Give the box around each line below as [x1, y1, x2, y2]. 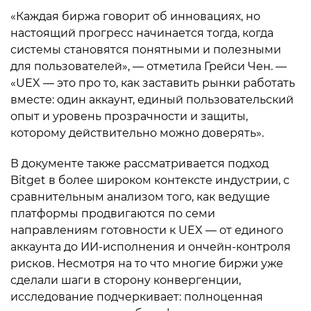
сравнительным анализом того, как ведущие [10, 190, 270, 203]
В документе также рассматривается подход [10, 157, 269, 170]
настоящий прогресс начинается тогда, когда [10, 26, 274, 40]
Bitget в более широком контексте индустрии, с [10, 174, 289, 187]
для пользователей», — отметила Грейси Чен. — [10, 60, 287, 73]
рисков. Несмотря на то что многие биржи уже [10, 257, 283, 270]
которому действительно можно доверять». [10, 126, 264, 140]
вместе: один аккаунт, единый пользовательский [10, 93, 294, 106]
